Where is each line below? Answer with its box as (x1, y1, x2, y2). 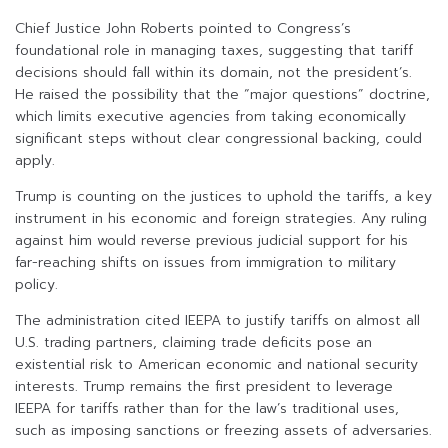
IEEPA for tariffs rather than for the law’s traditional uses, (15, 398, 399, 420)
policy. (15, 274, 58, 296)
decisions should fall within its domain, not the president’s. (15, 62, 412, 84)
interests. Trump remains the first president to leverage (15, 376, 393, 398)
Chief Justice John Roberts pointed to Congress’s (15, 18, 351, 40)
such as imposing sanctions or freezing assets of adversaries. (15, 420, 432, 442)
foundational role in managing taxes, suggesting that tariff (15, 40, 413, 62)
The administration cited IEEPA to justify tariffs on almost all (15, 310, 420, 332)
